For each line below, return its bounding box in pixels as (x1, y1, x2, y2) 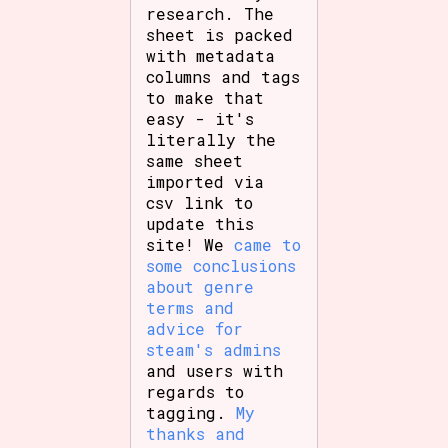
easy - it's (146, 107, 255, 129)
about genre (146, 275, 255, 297)
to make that (146, 86, 265, 108)
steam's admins (146, 338, 282, 360)
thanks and (146, 422, 246, 444)
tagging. (146, 401, 237, 423)
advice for (146, 317, 244, 339)
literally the (146, 128, 277, 150)
